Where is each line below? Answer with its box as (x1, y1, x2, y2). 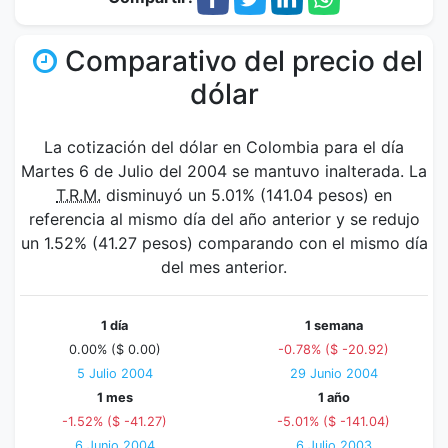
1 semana (304, 318, 363, 333)
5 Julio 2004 (76, 366, 153, 381)
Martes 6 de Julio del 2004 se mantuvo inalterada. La (21, 161, 427, 181)
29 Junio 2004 (289, 366, 378, 381)
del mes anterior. (161, 257, 287, 277)
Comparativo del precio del (64, 44, 423, 78)
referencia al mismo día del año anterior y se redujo (28, 209, 420, 229)
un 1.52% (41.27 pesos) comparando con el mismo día (20, 233, 428, 253)
